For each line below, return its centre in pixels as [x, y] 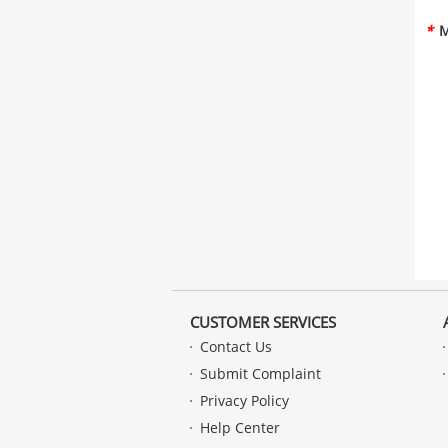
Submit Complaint [260, 373]
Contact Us [236, 346]
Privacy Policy [244, 400]
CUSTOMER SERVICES [263, 322]
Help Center [240, 427]
